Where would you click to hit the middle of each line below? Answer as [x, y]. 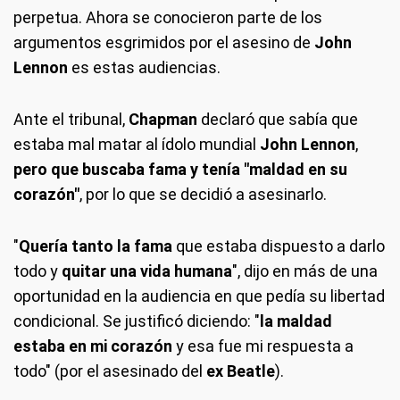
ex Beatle [241, 371]
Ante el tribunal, [69, 119]
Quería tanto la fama [97, 246]
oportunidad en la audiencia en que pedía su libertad [199, 296]
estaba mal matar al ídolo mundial [137, 144]
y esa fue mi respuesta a [263, 346]
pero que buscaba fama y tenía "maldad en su [180, 169]
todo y [37, 271]
